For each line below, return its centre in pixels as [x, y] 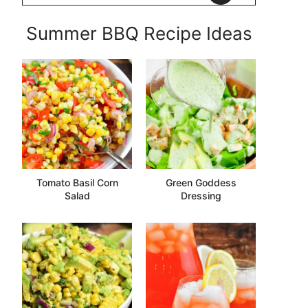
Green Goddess [201, 182]
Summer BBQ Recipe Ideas [139, 33]
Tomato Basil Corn [77, 182]
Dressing [201, 195]
